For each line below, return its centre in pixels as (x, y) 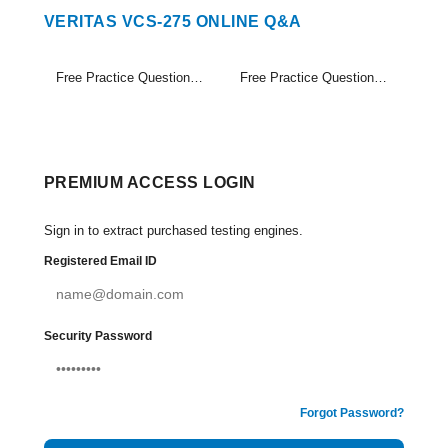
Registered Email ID (100, 261)
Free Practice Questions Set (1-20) (196, 77)
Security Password (98, 336)
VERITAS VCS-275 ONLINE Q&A (173, 21)
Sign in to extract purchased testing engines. (173, 230)
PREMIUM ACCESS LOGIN (150, 182)
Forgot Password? (352, 413)
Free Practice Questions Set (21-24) (380, 77)
